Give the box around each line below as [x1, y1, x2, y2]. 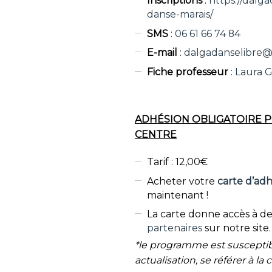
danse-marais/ [147, 8, 214, 20]
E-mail [147, 47, 178, 58]
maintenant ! [147, 189, 209, 201]
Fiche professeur [147, 66, 229, 78]
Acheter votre [147, 175, 218, 187]
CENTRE [134, 128, 177, 140]
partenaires [147, 222, 203, 234]
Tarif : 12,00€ [147, 156, 208, 168]
